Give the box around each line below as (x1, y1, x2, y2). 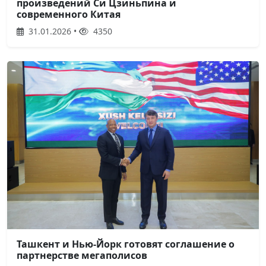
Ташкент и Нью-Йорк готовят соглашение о (17, 237, 235, 251)
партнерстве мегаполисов (17, 248, 147, 262)
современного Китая (17, 8, 121, 21)
